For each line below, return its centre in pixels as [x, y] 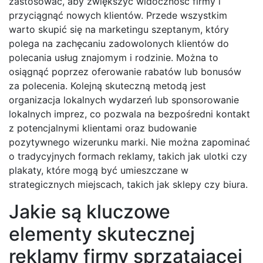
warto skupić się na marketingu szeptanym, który [119, 29]
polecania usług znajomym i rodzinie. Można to [114, 57]
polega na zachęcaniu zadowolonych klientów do [119, 43]
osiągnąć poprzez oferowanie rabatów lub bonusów [125, 71]
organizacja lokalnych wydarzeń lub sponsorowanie [124, 100]
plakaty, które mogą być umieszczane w [99, 170]
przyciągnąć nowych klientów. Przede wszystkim [118, 15]
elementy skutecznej [102, 234]
